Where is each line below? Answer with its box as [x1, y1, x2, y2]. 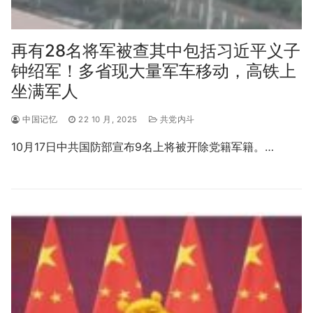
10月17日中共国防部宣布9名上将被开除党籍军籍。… [11, 139, 274, 154]
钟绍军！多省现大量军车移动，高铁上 [11, 60, 296, 81]
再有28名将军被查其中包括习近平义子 [11, 40, 300, 61]
